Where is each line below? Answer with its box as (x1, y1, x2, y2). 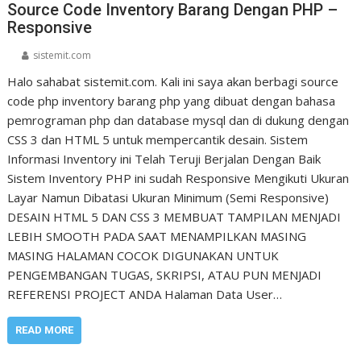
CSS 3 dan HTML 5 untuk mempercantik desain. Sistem (7, 131, 309, 147)
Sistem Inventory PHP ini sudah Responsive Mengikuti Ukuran (7, 169, 350, 186)
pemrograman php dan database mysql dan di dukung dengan (7, 111, 350, 128)
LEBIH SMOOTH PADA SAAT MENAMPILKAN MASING (7, 227, 307, 244)
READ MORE (15, 323, 74, 336)
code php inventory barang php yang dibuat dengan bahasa (7, 92, 336, 109)
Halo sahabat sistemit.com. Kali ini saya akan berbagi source (7, 73, 339, 89)
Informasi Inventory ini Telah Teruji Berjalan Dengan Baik (7, 150, 322, 167)
